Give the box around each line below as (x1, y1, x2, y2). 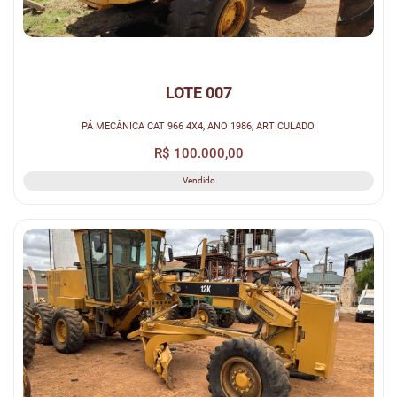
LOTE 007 (165, 83, 232, 103)
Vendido (182, 175, 215, 186)
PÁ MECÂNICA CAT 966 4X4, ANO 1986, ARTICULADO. (81, 119, 316, 132)
